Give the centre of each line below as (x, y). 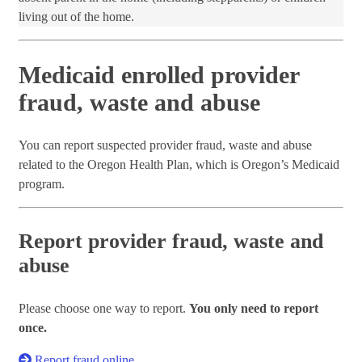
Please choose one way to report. (104, 309)
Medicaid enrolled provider (159, 74)
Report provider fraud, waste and (171, 242)
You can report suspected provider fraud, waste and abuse (165, 145)
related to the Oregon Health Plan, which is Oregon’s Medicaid (179, 165)
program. (42, 184)
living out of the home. (76, 16)
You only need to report (254, 309)
